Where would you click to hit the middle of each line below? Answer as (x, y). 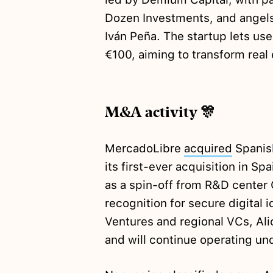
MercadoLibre (144, 149)
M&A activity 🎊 (160, 112)
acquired (208, 149)
